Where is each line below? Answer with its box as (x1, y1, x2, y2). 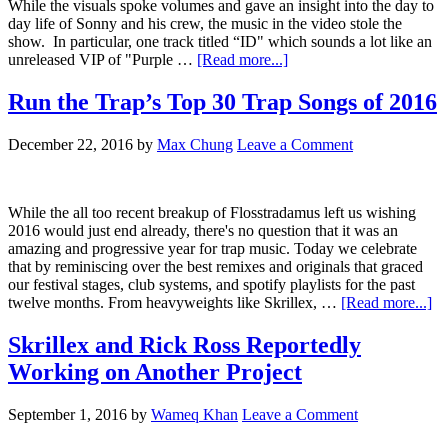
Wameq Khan (151, 405, 238, 423)
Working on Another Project (8, 358, 302, 385)
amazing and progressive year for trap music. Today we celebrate (8, 239, 417, 257)
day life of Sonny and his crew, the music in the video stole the (8, 15, 402, 33)
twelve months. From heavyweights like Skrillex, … (8, 293, 341, 311)
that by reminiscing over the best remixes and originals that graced (8, 257, 423, 275)
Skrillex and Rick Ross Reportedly (8, 331, 361, 358)
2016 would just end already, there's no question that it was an (8, 221, 398, 239)
